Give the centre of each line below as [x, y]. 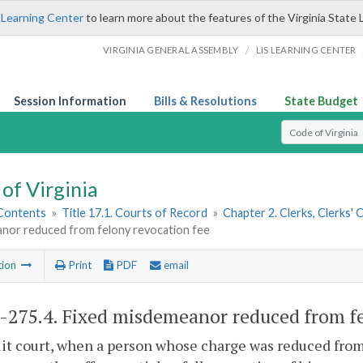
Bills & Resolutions [205, 101]
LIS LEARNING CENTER [306, 50]
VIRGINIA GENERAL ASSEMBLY [171, 50]
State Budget [321, 101]
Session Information [70, 101]
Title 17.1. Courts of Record [135, 213]
